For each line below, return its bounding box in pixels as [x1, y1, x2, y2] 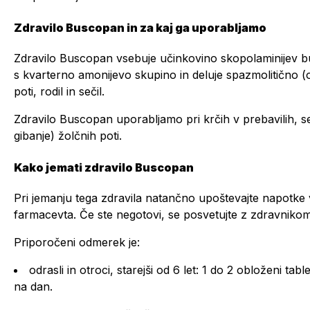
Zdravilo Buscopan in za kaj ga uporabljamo [14, 21, 266, 35]
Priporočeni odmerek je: [14, 235, 140, 249]
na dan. [14, 280, 53, 293]
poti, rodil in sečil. [14, 84, 104, 98]
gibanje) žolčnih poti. [14, 129, 122, 143]
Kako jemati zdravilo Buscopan [14, 161, 194, 174]
